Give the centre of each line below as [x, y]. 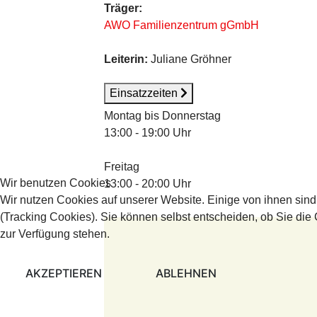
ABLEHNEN [186, 273]
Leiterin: [126, 59]
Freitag [122, 167]
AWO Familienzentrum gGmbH [181, 25]
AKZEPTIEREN [64, 273]
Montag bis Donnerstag [162, 116]
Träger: [123, 8]
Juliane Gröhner [190, 59]
